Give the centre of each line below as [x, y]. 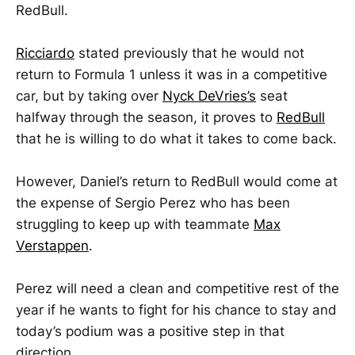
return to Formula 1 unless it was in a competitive [172, 74]
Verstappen [52, 246]
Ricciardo [45, 53]
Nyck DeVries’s [209, 95]
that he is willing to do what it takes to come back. [176, 138]
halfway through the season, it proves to [146, 117]
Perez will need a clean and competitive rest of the [177, 289]
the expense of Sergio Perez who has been [153, 203]
